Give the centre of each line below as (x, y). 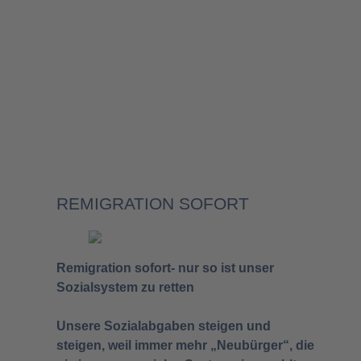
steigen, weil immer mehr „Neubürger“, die (185, 345)
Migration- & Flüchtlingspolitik (180, 119)
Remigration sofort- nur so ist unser (165, 268)
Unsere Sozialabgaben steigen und (164, 326)
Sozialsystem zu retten (125, 287)
